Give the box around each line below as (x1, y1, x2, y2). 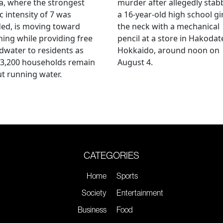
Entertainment (116, 188, 163, 197)
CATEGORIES (84, 149, 139, 161)
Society (82, 188, 107, 197)
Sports (116, 171, 138, 180)
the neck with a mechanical (117, 20, 220, 32)
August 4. (117, 56, 153, 68)
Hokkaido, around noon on (117, 44, 220, 56)
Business (78, 205, 107, 214)
